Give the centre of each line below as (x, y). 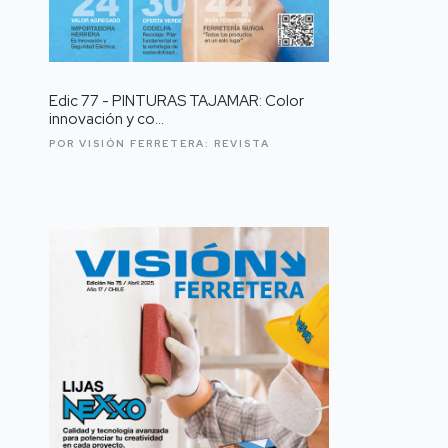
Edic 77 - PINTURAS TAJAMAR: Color (176, 101)
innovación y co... (106, 119)
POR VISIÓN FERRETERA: (131, 144)
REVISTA (242, 144)
